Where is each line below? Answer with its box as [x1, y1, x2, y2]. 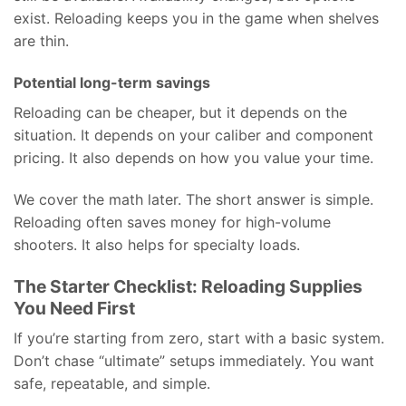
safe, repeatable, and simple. [14, 374, 210, 393]
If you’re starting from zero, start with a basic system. [14, 329, 384, 348]
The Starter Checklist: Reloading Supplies [14, 275, 362, 297]
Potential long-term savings [14, 72, 210, 92]
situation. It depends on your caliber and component [14, 125, 373, 144]
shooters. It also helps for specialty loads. [14, 235, 300, 254]
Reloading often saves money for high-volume [14, 212, 331, 231]
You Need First [14, 296, 135, 319]
